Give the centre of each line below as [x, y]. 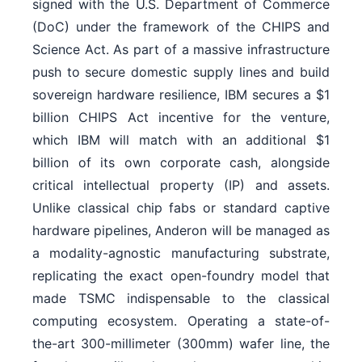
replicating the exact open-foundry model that [181, 276]
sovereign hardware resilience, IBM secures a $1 [181, 95]
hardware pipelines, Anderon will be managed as [181, 231]
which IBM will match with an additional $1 [181, 140]
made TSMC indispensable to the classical [181, 299]
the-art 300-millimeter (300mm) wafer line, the [181, 344]
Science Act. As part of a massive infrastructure [181, 50]
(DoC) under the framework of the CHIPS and [181, 27]
